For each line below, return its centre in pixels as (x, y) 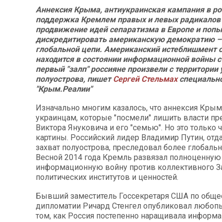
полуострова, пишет (74, 79)
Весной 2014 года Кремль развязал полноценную (128, 157)
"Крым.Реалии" (64, 89)
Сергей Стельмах (145, 79)
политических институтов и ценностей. (107, 177)
